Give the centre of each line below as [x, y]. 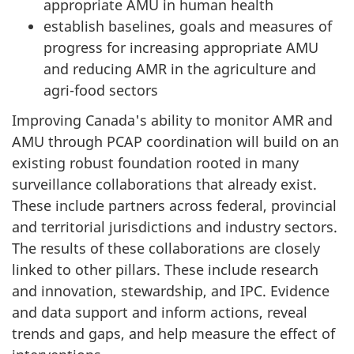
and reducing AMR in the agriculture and [180, 68]
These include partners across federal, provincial [174, 205]
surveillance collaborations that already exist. [164, 184]
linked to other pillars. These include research [165, 269]
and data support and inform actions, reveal [160, 312]
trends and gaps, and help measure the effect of [173, 333]
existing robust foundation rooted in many [155, 163]
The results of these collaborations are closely [166, 248]
